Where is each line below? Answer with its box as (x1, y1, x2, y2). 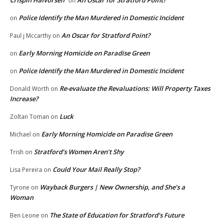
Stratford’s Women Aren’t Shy (34, 147, 124, 157)
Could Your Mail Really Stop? (53, 165, 140, 174)
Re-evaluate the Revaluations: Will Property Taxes (59, 84, 210, 93)
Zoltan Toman (10, 112, 49, 121)
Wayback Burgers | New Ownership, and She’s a (40, 183, 185, 192)
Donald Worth (10, 84, 49, 93)
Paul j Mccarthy (10, 31, 51, 40)
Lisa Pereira (10, 165, 42, 174)
